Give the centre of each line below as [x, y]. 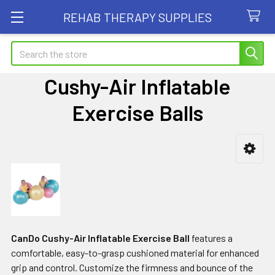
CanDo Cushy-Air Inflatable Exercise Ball [100, 238]
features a [211, 238]
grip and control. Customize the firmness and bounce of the [132, 268]
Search [25, 48]
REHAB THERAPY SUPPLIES [137, 17]
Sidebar [42, 167]
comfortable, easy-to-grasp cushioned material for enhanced [135, 253]
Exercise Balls [137, 112]
